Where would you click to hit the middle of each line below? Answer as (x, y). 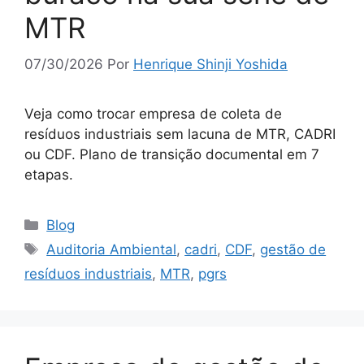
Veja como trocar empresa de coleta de (153, 113)
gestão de (293, 249)
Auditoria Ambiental (112, 249)
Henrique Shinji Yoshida (210, 64)
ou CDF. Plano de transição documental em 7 (172, 154)
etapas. (49, 174)
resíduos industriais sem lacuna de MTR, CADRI (180, 134)
